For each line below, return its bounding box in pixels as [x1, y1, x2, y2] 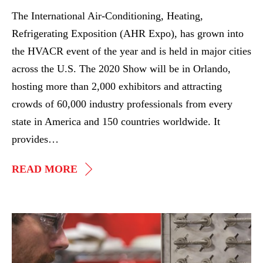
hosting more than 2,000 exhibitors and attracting [12, 80, 222, 93]
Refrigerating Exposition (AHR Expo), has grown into [12, 28, 244, 40]
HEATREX [77, 180, 129, 192]
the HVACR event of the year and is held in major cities [12, 45, 251, 58]
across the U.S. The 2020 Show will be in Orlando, [12, 63, 231, 75]
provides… [12, 133, 59, 146]
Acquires [11, 233, 49, 245]
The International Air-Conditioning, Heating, [12, 10, 203, 22]
